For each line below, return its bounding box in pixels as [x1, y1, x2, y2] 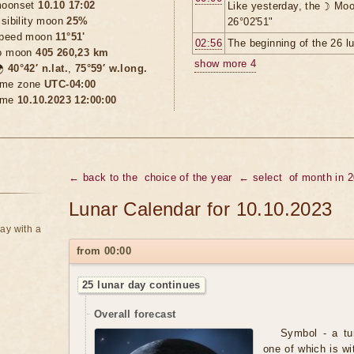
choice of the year [144, 171, 232, 183]
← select [239, 171, 283, 183]
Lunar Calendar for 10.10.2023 [69, 198, 333, 220]
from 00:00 [77, 245, 131, 257]
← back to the [69, 171, 138, 183]
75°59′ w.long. [74, 62, 148, 74]
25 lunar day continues [82, 279, 201, 291]
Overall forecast [94, 308, 176, 320]
